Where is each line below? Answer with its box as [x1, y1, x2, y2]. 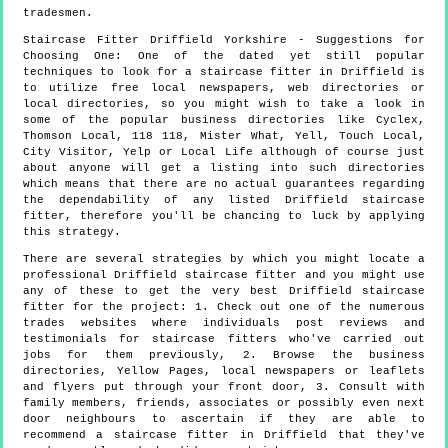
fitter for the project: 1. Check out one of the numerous [23, 300, 425, 313]
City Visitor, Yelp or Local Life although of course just [23, 145, 425, 158]
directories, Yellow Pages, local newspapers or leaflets [23, 364, 425, 377]
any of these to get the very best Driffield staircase [23, 284, 425, 297]
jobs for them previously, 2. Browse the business [23, 348, 425, 361]
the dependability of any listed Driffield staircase [23, 193, 425, 206]
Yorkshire [224, 33, 287, 46]
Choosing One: [23, 49, 138, 62]
